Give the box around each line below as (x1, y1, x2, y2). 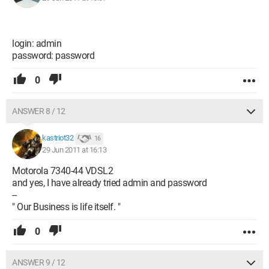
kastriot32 (42, 133, 73, 143)
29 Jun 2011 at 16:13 (42, 145, 106, 154)
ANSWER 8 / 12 (12, 106, 65, 116)
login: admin (12, 38, 61, 49)
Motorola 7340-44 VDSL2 (12, 165, 113, 177)
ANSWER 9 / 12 (12, 258, 65, 267)
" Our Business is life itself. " (12, 201, 120, 213)
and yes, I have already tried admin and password (12, 177, 207, 189)
